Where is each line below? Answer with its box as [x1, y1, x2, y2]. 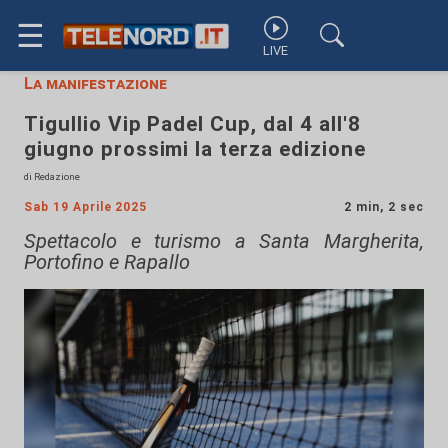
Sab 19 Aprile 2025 [24, 200, 148, 214]
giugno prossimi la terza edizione [24, 137, 366, 161]
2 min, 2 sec [344, 200, 424, 214]
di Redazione [24, 171, 80, 182]
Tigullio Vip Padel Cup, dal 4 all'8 [24, 112, 361, 136]
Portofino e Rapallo [24, 250, 190, 274]
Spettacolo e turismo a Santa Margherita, [24, 229, 424, 253]
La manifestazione [24, 74, 167, 93]
